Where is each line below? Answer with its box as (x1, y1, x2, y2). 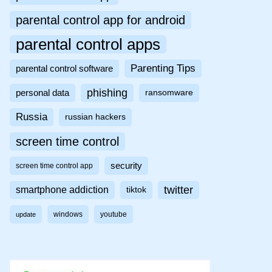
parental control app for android (16, 13, 185, 27)
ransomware (145, 88, 193, 98)
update (16, 211, 36, 219)
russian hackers (65, 112, 126, 122)
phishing (87, 87, 127, 100)
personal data (16, 88, 69, 98)
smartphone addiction (16, 185, 109, 195)
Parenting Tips (131, 63, 195, 75)
